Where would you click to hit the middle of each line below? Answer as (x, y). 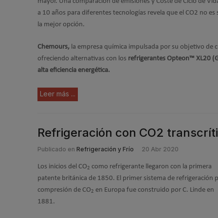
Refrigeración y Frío (105, 149)
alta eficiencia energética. (74, 70)
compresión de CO (64, 190)
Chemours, (54, 47)
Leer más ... (58, 93)
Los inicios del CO (62, 166)
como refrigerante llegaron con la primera (151, 166)
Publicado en (56, 149)
